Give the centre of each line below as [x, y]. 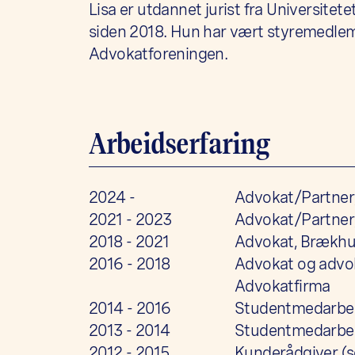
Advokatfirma [282, 286]
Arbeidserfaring [179, 143]
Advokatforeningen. [158, 53]
